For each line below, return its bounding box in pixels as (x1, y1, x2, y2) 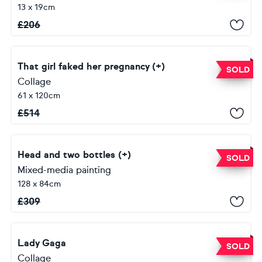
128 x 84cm (18, 179, 61, 189)
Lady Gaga (18, 237, 66, 249)
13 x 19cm (18, 2, 55, 12)
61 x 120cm (18, 91, 60, 101)
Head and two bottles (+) (18, 149, 131, 160)
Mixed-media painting (18, 164, 111, 175)
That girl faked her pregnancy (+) (18, 61, 165, 72)
